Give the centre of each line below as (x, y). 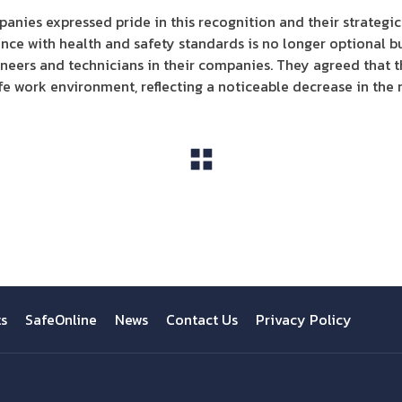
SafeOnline (61, 319)
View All (201, 193)
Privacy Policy (304, 319)
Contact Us (202, 319)
